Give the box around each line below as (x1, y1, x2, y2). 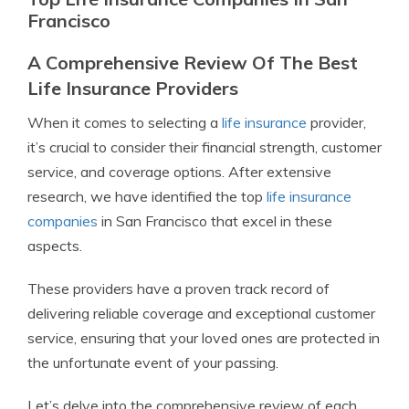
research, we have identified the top (27, 187, 267, 205)
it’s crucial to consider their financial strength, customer (27, 138, 382, 156)
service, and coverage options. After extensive (27, 163, 331, 181)
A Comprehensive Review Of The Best (27, 51, 358, 74)
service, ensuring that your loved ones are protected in (27, 329, 380, 347)
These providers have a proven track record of (27, 279, 330, 298)
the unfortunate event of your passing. (27, 353, 278, 372)
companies (27, 212, 98, 230)
